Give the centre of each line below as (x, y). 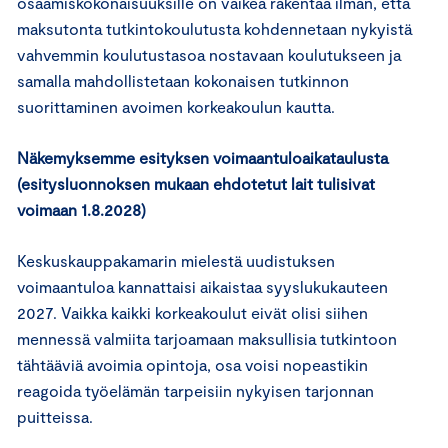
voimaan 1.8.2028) (81, 209)
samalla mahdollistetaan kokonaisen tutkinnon (183, 80)
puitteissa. (55, 416)
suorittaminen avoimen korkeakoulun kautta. (176, 106)
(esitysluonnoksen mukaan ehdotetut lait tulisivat (196, 183)
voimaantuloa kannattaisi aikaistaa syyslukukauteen (202, 286)
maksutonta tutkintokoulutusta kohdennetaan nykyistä (214, 28)
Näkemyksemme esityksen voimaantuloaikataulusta (202, 157)
